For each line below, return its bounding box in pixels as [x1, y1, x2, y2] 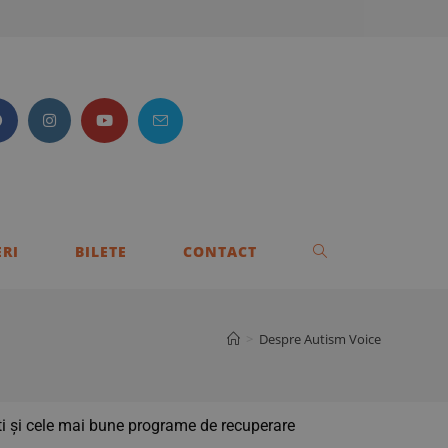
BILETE [74, 241, 127, 261]
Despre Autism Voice [258, 329, 381, 348]
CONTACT [182, 241, 257, 261]
